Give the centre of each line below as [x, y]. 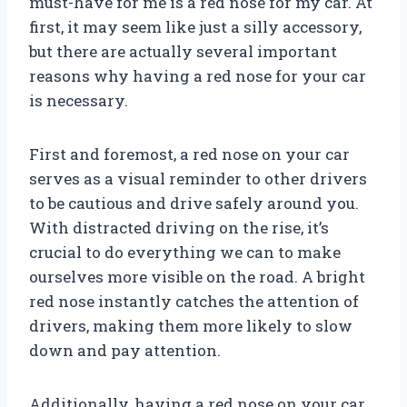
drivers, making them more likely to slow [191, 326]
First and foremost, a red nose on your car [189, 154]
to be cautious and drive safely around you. [194, 203]
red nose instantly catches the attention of [194, 302]
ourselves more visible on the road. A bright [197, 277]
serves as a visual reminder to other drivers [198, 179]
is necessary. [79, 101]
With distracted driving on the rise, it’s [179, 228]
